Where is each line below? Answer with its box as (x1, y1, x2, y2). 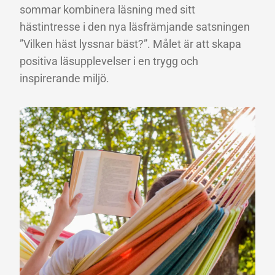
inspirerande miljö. (20, 71, 109, 85)
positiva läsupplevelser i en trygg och (20, 54, 198, 68)
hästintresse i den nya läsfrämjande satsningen (20, 20, 250, 33)
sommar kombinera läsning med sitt (20, 2, 195, 16)
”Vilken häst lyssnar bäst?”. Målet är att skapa (20, 37, 241, 50)
